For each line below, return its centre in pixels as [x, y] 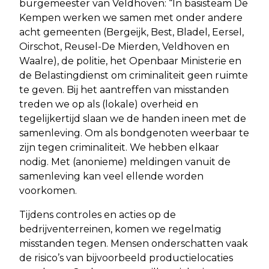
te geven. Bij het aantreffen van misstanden [124, 89]
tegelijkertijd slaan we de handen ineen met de [133, 118]
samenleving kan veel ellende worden [111, 176]
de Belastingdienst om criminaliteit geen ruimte [134, 75]
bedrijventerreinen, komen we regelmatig [120, 229]
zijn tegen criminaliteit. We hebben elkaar [119, 147]
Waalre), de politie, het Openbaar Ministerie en [130, 61]
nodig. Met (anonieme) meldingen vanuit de [125, 162]
